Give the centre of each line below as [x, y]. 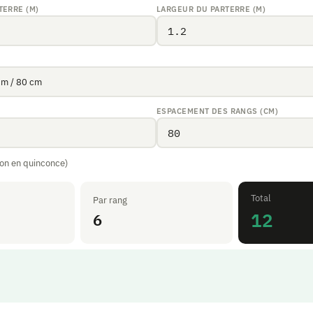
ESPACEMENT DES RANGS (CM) [217, 111]
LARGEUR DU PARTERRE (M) [211, 9]
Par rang [110, 200]
